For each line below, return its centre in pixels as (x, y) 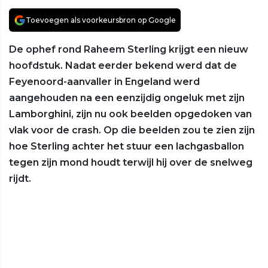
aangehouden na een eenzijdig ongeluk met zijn (127, 98)
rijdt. (20, 179)
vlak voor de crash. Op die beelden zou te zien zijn (132, 130)
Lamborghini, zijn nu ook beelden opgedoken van (130, 114)
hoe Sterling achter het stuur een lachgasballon (127, 147)
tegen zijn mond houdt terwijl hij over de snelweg (131, 163)
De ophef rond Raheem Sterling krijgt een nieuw (129, 50)
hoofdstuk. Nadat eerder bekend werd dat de (123, 66)
